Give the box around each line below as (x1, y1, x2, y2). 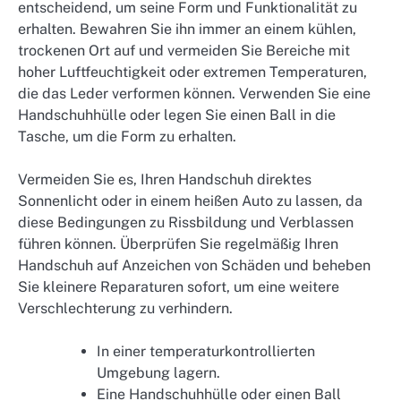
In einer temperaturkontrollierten (97, 342, 315, 360)
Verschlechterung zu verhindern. (18, 299, 233, 317)
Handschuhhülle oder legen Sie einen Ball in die (18, 106, 336, 124)
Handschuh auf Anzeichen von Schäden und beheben (18, 256, 371, 274)
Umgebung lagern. (97, 363, 220, 381)
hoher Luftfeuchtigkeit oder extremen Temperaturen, (18, 63, 367, 81)
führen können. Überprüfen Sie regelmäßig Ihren (18, 235, 338, 252)
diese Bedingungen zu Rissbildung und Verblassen (18, 213, 354, 231)
